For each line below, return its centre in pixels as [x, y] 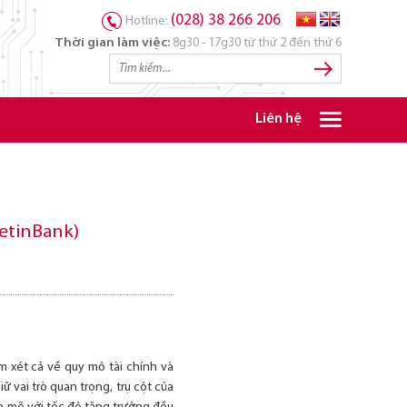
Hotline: [148, 21]
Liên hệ [278, 119]
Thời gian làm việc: [112, 43]
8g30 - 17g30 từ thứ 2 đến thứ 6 [256, 43]
